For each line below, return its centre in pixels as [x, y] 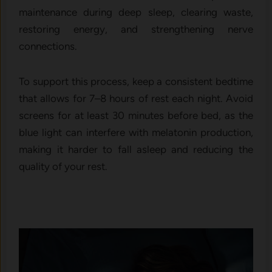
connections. [48, 46]
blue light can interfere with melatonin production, [136, 132]
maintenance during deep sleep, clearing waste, [136, 12]
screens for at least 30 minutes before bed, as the [136, 115]
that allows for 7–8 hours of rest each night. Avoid [136, 98]
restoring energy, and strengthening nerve [136, 29]
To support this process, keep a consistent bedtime [136, 81]
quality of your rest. [63, 166]
